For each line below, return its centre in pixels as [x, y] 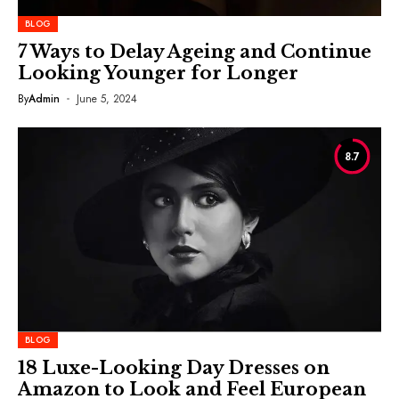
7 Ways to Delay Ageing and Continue [195, 52]
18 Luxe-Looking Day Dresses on [174, 367]
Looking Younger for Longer [158, 73]
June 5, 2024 [106, 99]
